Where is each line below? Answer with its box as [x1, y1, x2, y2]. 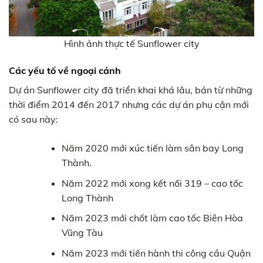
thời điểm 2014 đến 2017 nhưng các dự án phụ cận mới [9, 97, 249, 109]
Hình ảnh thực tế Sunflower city [63, 36, 200, 49]
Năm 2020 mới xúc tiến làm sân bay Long [61, 140, 244, 153]
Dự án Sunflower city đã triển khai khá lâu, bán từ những [9, 82, 252, 95]
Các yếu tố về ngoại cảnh [9, 63, 121, 75]
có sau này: [9, 112, 58, 124]
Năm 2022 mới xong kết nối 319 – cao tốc [61, 176, 243, 188]
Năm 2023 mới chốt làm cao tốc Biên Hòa [61, 211, 243, 223]
